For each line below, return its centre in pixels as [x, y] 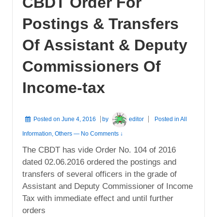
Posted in [168, 119]
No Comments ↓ [102, 134]
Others [63, 134]
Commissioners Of [92, 67]
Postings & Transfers [101, 24]
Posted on [47, 119]
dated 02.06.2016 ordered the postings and [99, 162]
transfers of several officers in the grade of [100, 174]
